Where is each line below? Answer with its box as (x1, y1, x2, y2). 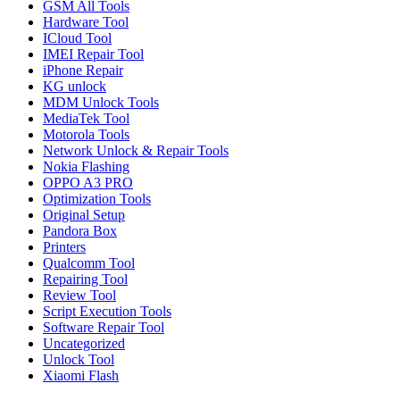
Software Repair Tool (43, 319, 164, 335)
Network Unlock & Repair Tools (43, 142, 229, 158)
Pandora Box (43, 222, 117, 238)
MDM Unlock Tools (43, 94, 159, 110)
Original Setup (43, 206, 125, 222)
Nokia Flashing (43, 158, 129, 174)
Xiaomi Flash (43, 367, 119, 383)
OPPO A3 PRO (43, 174, 133, 190)
